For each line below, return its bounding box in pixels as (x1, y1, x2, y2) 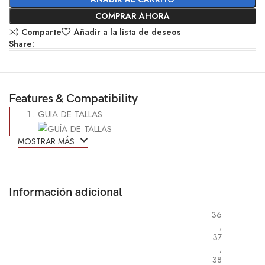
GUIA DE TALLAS (38, 107, 103, 121)
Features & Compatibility (9, 91, 138, 106)
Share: (9, 37, 35, 50)
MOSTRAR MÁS (18, 135, 77, 148)
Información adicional (9, 185, 123, 200)
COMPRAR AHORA (95, 9, 170, 22)
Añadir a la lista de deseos (73, 25, 181, 38)
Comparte (21, 25, 62, 38)
